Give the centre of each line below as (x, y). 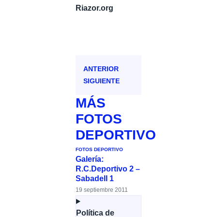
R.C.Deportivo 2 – (108, 169)
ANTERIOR (101, 69)
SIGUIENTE (101, 81)
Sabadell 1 (95, 179)
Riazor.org (94, 8)
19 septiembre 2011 (102, 190)
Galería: (90, 159)
